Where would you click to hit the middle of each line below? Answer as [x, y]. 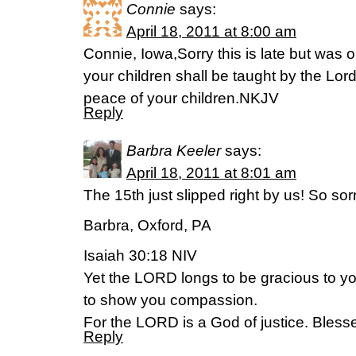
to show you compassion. [170, 300]
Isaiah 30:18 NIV [140, 255]
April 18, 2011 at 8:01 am [211, 173]
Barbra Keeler [174, 151]
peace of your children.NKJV [181, 98]
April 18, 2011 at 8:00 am [211, 31]
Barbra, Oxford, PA [147, 225]
